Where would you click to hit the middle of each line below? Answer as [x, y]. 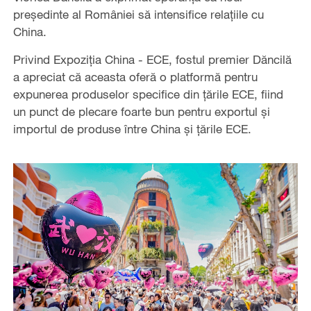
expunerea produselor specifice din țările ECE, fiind [148, 94]
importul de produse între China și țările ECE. [132, 128]
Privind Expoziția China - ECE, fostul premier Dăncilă [152, 59]
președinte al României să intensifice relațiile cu [138, 14]
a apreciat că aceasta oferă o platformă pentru [135, 76]
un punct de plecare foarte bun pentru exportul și [141, 111]
